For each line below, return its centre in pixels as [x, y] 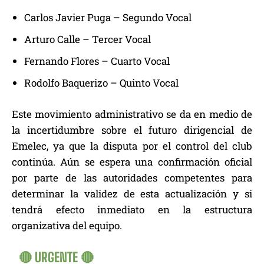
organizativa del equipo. [67, 225]
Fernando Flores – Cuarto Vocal [97, 61]
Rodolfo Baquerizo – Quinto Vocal [101, 82]
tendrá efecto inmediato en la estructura [132, 209]
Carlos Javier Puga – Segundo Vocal [108, 17]
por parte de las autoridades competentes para [132, 177]
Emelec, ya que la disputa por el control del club [132, 146]
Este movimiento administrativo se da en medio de [132, 114]
